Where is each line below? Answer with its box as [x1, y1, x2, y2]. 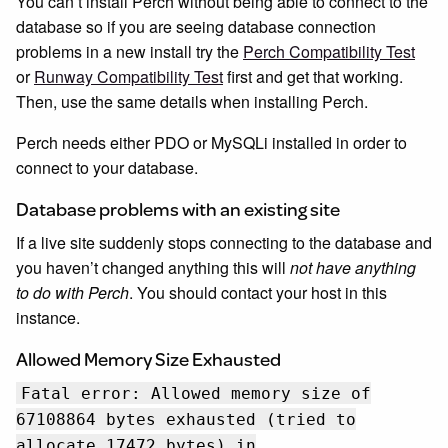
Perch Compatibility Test [243, 40, 415, 63]
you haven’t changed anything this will [16, 256, 290, 279]
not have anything [290, 256, 416, 279]
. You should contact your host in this [129, 281, 387, 304]
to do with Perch [16, 281, 129, 304]
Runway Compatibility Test [34, 65, 223, 88]
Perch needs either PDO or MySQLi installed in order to [16, 131, 407, 154]
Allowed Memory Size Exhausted [16, 345, 281, 372]
